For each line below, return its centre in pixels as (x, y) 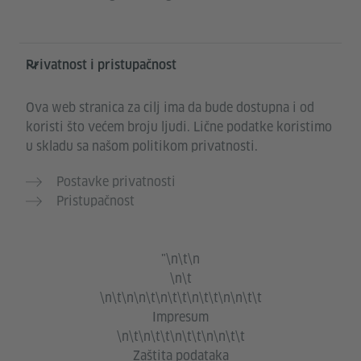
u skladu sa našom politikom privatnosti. (142, 147)
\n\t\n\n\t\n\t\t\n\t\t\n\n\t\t (180, 298)
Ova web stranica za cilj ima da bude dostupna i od (170, 108)
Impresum (180, 317)
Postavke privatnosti (116, 182)
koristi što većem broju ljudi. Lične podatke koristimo (179, 127)
